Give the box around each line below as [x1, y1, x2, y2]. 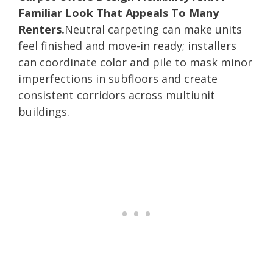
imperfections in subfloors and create [18, 71, 218, 86]
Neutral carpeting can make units [65, 21, 242, 37]
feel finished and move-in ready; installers [18, 38, 236, 53]
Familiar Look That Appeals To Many [18, 5, 219, 20]
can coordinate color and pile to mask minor [18, 54, 252, 69]
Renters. [18, 21, 65, 37]
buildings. [18, 104, 69, 119]
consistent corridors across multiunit [18, 87, 215, 102]
